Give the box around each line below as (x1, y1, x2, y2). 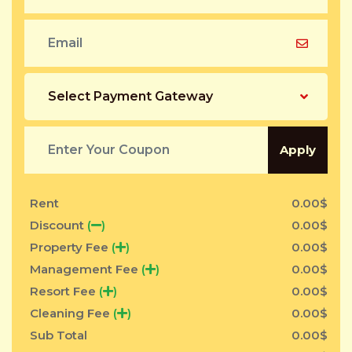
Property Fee (30, 239, 112, 255)
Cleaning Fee (30, 305, 113, 321)
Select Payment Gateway (48, 88, 213, 104)
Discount (30, 217, 87, 233)
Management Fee (30, 261, 141, 277)
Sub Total (30, 327, 87, 343)
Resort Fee (30, 283, 99, 299)
